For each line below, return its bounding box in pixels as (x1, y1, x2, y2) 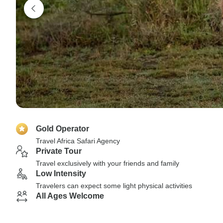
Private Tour (36, 147, 82, 155)
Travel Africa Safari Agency (36, 137, 120, 145)
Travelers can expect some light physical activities (36, 182, 192, 190)
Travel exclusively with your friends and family (36, 159, 179, 167)
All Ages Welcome (36, 192, 104, 200)
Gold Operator (36, 124, 89, 133)
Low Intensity (36, 169, 86, 178)
